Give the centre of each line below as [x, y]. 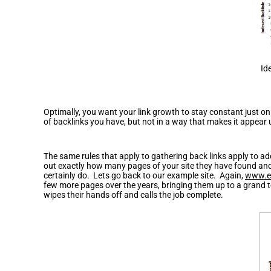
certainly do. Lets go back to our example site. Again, [144, 175]
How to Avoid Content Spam [112, 145]
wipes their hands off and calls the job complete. [133, 194]
